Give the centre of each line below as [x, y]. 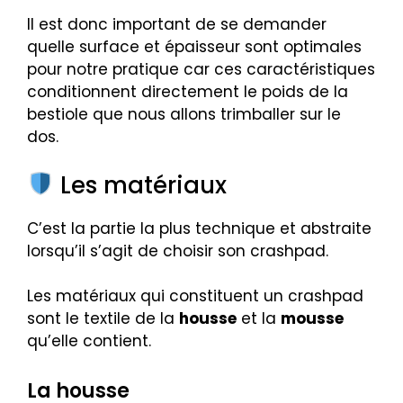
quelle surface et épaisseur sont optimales [194, 47]
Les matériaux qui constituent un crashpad [195, 296]
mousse [312, 319]
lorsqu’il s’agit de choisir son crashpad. [178, 251]
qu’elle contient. [89, 341]
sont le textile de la [103, 319]
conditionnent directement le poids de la [188, 92]
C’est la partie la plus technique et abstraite [199, 228]
